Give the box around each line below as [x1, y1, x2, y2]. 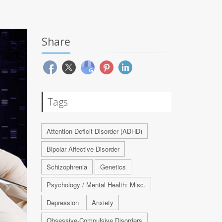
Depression [46, 198, 79, 207]
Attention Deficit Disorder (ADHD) [46, 126, 142, 136]
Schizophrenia [46, 162, 87, 171]
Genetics [100, 162, 126, 171]
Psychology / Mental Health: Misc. [46, 180, 146, 189]
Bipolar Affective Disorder [46, 144, 119, 154]
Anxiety [91, 198, 113, 207]
